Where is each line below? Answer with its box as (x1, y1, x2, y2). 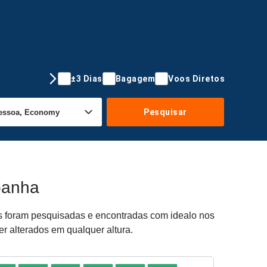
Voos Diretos (168, 73, 225, 83)
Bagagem (115, 73, 155, 83)
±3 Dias (71, 73, 103, 83)
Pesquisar (144, 107, 187, 117)
